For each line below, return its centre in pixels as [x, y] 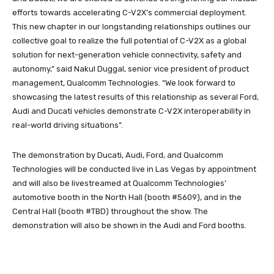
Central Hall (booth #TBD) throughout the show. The [110, 211]
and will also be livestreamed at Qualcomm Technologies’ [119, 183]
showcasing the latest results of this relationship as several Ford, [135, 97]
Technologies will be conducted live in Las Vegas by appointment [134, 169]
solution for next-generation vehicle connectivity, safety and [127, 54]
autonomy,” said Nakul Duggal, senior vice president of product [131, 68]
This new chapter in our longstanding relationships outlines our [131, 26]
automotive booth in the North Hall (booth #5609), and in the [127, 197]
